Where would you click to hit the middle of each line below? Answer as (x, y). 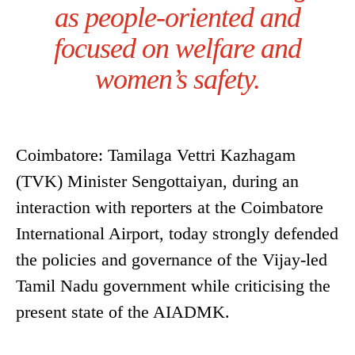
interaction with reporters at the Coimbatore (170, 208)
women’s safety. (177, 80)
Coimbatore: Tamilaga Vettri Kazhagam (156, 155)
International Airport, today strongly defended (177, 234)
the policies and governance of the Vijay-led (172, 260)
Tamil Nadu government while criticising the (173, 286)
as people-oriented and (177, 18)
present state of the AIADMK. (123, 312)
